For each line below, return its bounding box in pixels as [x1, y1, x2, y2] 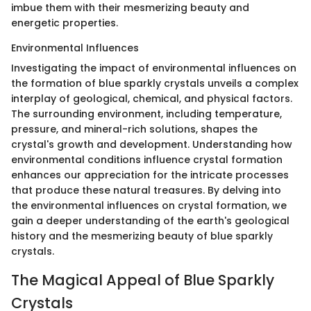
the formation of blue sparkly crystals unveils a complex [11, 76, 299, 91]
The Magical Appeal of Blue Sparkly [11, 270, 274, 291]
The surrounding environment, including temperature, [11, 107, 282, 121]
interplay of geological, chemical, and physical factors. [11, 92, 292, 106]
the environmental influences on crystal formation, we [11, 199, 287, 213]
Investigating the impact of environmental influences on [11, 61, 296, 76]
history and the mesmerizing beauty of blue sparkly [11, 229, 273, 244]
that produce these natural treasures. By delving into [11, 183, 281, 198]
